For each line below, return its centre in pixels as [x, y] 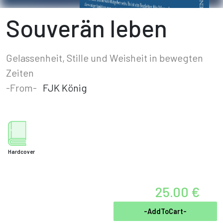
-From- [21, 88]
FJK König [65, 88]
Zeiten [20, 73]
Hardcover [21, 152]
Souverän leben [87, 28]
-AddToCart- [165, 211]
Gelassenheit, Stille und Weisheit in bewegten [105, 58]
